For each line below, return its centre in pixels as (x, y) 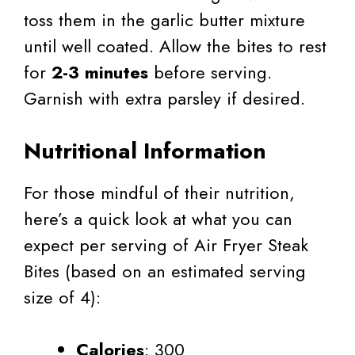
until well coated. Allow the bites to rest (175, 46)
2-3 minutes (100, 73)
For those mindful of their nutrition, (159, 193)
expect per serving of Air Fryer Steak (166, 245)
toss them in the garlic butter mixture (164, 20)
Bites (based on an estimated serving (165, 271)
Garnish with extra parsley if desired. (164, 99)
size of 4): (62, 298)
